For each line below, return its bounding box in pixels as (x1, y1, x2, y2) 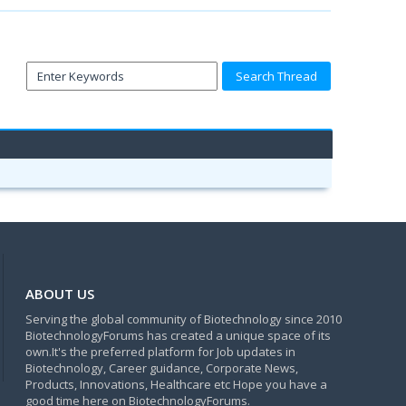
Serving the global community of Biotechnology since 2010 (24, 311, 342, 328)
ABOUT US (24, 285, 94, 304)
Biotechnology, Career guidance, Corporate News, (24, 360, 298, 377)
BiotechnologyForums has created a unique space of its (24, 327, 331, 344)
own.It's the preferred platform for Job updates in (24, 343, 295, 361)
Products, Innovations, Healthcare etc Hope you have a (24, 376, 327, 393)
